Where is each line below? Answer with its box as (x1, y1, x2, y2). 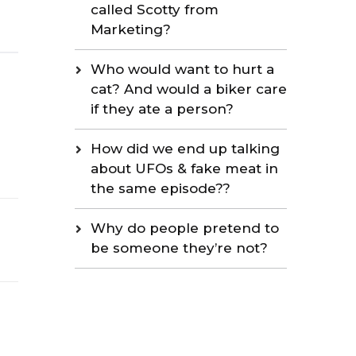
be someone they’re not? (90, 240, 268, 257)
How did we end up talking (90, 141, 280, 157)
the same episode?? (90, 180, 230, 197)
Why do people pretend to (90, 220, 279, 237)
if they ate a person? (90, 101, 234, 118)
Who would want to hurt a (90, 61, 274, 78)
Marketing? (90, 21, 171, 38)
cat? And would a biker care (90, 81, 287, 98)
